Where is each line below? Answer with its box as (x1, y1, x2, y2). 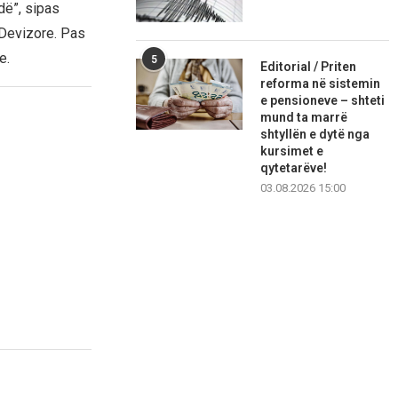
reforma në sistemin (260, 76, 381, 92)
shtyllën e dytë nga (260, 127, 370, 142)
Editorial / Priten (260, 60, 357, 75)
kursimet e (260, 144, 324, 159)
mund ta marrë (260, 110, 348, 125)
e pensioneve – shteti (260, 93, 386, 108)
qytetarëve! (260, 161, 328, 176)
